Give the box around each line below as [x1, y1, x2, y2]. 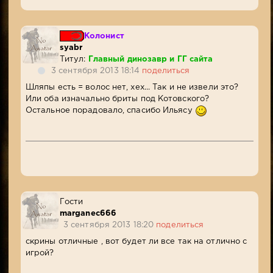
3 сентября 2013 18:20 [63, 222, 157, 229]
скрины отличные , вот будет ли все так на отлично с [25, 238, 247, 245]
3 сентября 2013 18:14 [51, 68, 143, 75]
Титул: [59, 56, 88, 63]
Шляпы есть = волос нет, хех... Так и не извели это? [25, 84, 239, 91]
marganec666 [59, 210, 117, 218]
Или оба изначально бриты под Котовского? [25, 96, 210, 103]
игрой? [25, 249, 54, 257]
